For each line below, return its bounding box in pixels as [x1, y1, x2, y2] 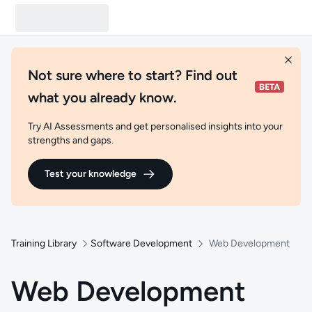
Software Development [91, 237, 192, 249]
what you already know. [28, 89, 177, 106]
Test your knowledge [45, 168, 136, 180]
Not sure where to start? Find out [28, 67, 237, 84]
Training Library [11, 237, 77, 249]
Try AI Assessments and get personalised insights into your [28, 120, 283, 132]
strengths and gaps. [28, 134, 114, 146]
